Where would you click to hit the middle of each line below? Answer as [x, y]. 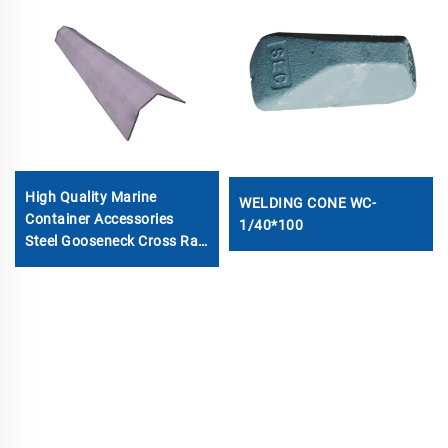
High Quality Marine [91, 196]
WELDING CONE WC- [307, 202]
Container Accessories [99, 218]
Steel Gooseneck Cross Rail [115, 240]
